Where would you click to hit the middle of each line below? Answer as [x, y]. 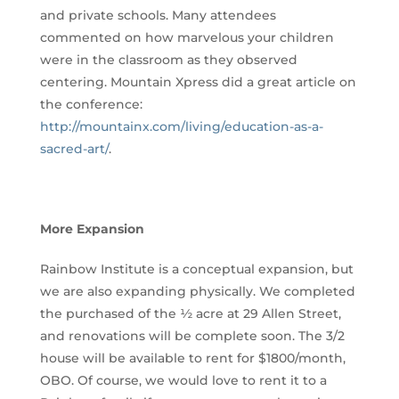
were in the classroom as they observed [168, 60]
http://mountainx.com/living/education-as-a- [181, 127]
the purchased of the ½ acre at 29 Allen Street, [190, 314]
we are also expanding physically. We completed [197, 292]
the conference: [91, 105]
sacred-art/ [74, 149]
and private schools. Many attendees [158, 16]
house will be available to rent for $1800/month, [192, 358]
